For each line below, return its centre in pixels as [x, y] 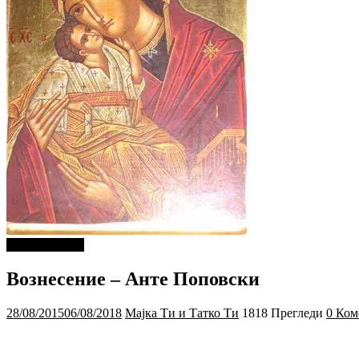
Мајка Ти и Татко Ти [182, 313]
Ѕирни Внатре [45, 244]
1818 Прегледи [282, 313]
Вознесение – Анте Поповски [133, 278]
